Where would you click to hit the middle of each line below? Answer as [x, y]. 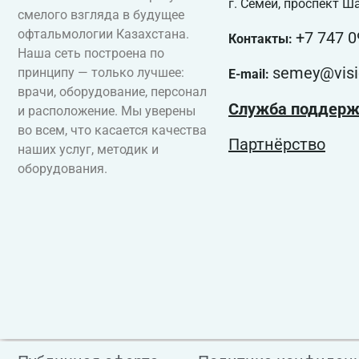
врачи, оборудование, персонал [112, 92]
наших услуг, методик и [88, 150]
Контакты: [262, 38]
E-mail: [250, 75]
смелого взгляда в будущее [101, 15]
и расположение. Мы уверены [107, 111]
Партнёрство [276, 144]
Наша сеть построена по [91, 54]
